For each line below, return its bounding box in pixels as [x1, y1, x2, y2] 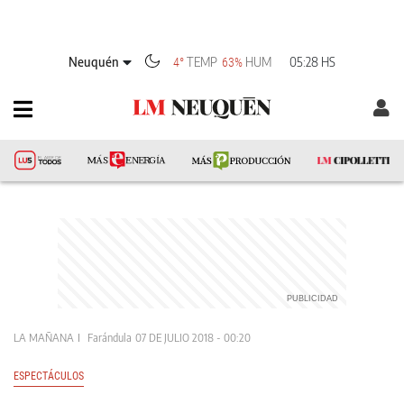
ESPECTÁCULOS [14, 370, 84, 382]
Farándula [87, 331, 132, 344]
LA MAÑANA [14, 331, 74, 344]
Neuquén [69, 53, 120, 69]
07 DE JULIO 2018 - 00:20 [135, 331, 251, 344]
